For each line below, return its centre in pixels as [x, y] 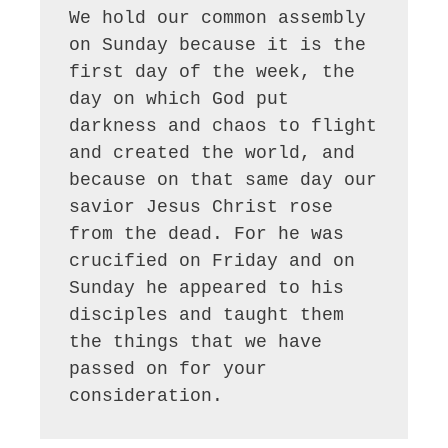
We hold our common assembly [218, 17]
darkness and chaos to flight [223, 125]
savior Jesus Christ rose [201, 206]
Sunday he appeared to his [207, 287]
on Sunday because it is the [218, 44]
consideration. [146, 395]
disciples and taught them [207, 314]
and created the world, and [212, 152]
